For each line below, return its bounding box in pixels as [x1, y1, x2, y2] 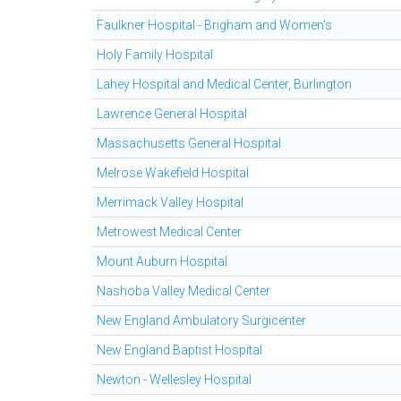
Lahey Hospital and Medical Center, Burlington [97, 77, 352, 91]
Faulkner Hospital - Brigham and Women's [97, 18, 332, 32]
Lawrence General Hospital [97, 107, 247, 121]
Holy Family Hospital [97, 47, 213, 62]
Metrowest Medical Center [97, 225, 242, 239]
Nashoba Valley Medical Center [97, 284, 270, 298]
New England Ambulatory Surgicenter [97, 313, 306, 328]
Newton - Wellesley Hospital [97, 372, 252, 387]
